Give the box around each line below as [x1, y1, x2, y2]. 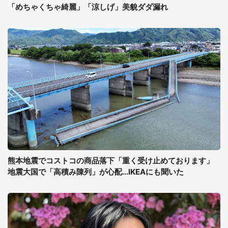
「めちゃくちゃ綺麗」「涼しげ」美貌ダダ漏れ [8, 2, 168, 12]
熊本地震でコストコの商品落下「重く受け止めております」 [8, 156, 214, 165]
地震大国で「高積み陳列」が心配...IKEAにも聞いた [8, 167, 184, 177]
